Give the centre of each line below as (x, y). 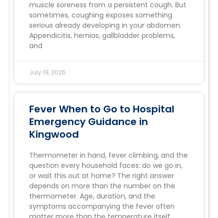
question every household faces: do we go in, (106, 166)
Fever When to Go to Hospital (102, 109)
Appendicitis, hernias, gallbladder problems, (102, 36)
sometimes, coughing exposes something (101, 15)
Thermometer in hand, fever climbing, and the (109, 155)
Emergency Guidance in (89, 122)
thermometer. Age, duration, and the (92, 196)
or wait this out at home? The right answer (102, 176)
